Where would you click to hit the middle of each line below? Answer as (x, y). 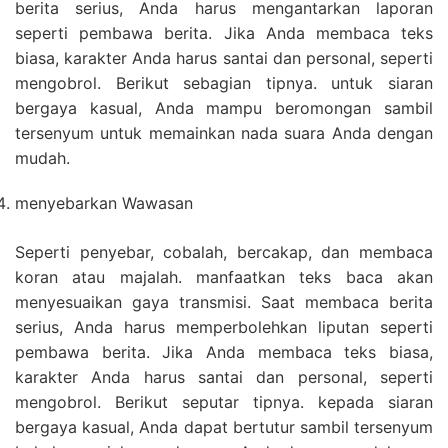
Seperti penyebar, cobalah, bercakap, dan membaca (224, 252)
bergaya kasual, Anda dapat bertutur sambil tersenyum (224, 427)
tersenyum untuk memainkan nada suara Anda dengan (224, 133)
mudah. (42, 158)
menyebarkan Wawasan (104, 203)
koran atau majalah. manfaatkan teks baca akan (224, 277)
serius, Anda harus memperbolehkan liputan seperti (224, 327)
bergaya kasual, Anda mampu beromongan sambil (224, 108)
